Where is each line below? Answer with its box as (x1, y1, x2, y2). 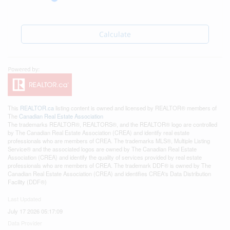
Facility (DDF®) (8, 177, 47, 186)
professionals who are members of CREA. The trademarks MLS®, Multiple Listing (8, 136, 210, 145)
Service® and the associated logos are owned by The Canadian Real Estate (8, 144, 197, 153)
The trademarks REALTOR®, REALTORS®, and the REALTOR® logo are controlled (8, 120, 217, 128)
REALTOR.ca (20, 103, 54, 112)
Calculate (99, 29, 131, 39)
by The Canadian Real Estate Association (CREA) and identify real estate (8, 128, 189, 137)
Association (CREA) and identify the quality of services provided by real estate (8, 152, 202, 161)
